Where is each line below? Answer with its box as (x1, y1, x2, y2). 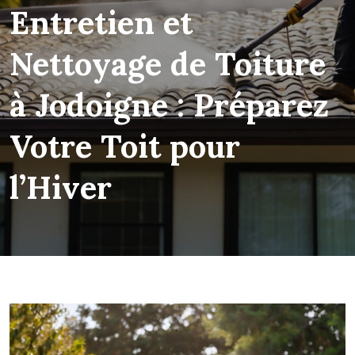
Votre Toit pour (10, 125, 240, 166)
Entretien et (10, 2, 193, 43)
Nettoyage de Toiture (10, 43, 326, 84)
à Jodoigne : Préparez (10, 84, 329, 125)
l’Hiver (10, 166, 112, 208)
